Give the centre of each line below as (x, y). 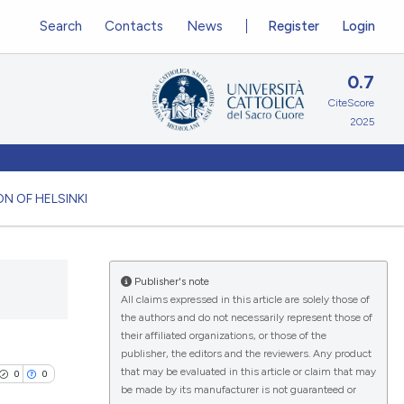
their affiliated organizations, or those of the (223, 335)
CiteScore (351, 102)
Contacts (134, 26)
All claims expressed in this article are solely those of (245, 299)
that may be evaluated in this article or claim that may (248, 372)
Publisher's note (170, 281)
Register (294, 26)
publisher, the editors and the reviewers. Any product (246, 353)
